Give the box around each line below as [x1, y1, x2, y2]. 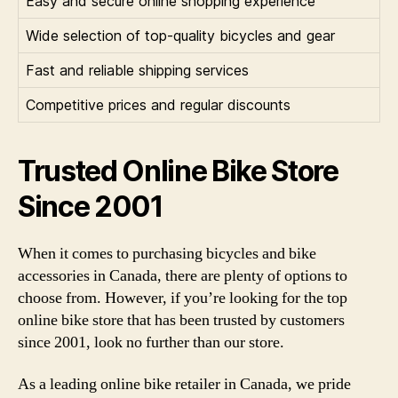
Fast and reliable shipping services [26, 60, 249, 79]
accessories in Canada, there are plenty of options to [18, 265, 347, 286]
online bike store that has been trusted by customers [18, 309, 345, 330]
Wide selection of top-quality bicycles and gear [26, 26, 335, 44]
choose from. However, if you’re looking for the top [18, 287, 347, 308]
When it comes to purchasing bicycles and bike [18, 243, 316, 264]
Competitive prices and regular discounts [26, 95, 291, 114]
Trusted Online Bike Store [18, 153, 338, 188]
